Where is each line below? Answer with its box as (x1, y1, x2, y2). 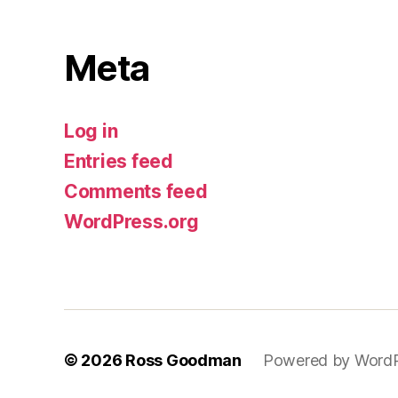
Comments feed (64, 179, 208, 203)
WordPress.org (64, 210, 199, 233)
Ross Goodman (125, 350, 242, 370)
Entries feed (64, 149, 173, 172)
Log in (64, 119, 118, 142)
